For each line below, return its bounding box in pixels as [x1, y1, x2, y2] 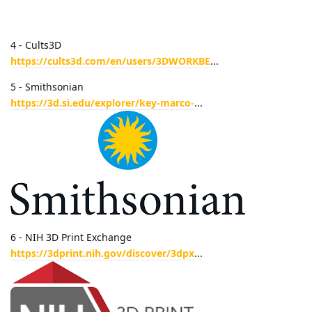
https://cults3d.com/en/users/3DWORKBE [10, 54, 210, 68]
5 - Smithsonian [10, 79, 84, 93]
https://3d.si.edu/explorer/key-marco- [10, 95, 194, 109]
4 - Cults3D [10, 38, 61, 52]
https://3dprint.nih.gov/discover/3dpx [10, 246, 194, 260]
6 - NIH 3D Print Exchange [10, 230, 132, 244]
